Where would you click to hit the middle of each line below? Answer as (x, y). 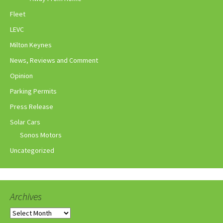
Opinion (21, 76)
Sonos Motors (41, 135)
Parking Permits (33, 91)
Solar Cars (25, 122)
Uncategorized (32, 151)
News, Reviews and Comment (54, 60)
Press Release (32, 107)
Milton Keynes (31, 45)
